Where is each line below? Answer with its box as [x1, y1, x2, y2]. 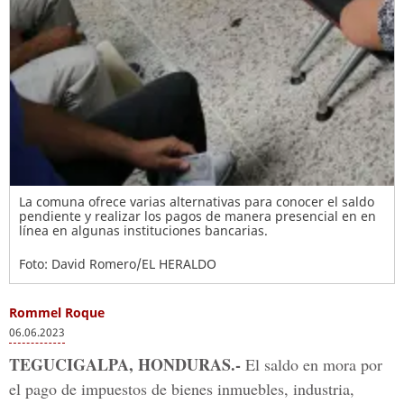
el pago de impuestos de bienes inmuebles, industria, [9, 378, 354, 399]
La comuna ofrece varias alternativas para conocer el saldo [19, 193, 374, 210]
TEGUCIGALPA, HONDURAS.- [9, 353, 241, 376]
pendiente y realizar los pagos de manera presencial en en [19, 207, 376, 225]
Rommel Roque [9, 304, 105, 321]
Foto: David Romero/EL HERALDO [19, 255, 216, 272]
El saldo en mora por [241, 353, 382, 375]
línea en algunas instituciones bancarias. [19, 222, 268, 239]
